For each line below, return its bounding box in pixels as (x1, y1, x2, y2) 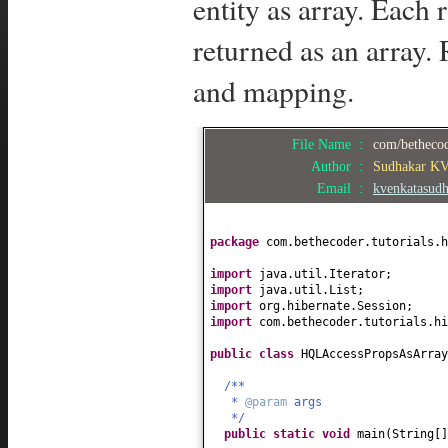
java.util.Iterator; (259, 266, 392, 281)
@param (245, 394, 294, 409)
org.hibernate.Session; (259, 298, 413, 313)
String (392, 426, 434, 441)
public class (210, 346, 301, 361)
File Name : (292, 135, 371, 152)
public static (224, 426, 322, 441)
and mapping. (193, 71, 354, 111)
